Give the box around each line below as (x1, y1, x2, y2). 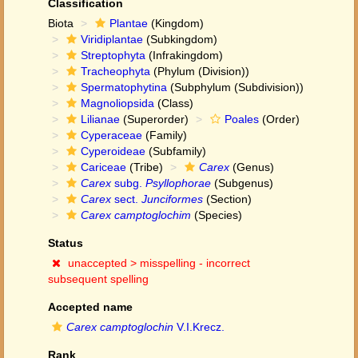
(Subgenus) (211, 177, 273, 189)
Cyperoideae (81, 145, 145, 157)
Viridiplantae (81, 33, 143, 46)
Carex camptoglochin (66, 320, 173, 333)
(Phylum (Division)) (150, 65, 249, 78)
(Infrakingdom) (145, 49, 223, 62)
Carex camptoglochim (81, 209, 191, 221)
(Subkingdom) (143, 33, 217, 46)
